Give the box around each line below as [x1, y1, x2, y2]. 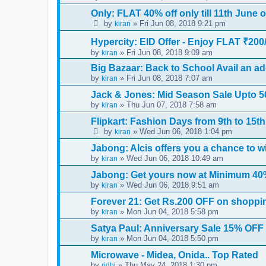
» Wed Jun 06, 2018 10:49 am [118, 153, 223, 163]
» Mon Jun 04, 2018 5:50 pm [118, 233, 218, 243]
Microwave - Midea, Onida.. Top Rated [91, 249, 258, 260]
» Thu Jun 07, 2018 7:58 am [118, 100, 217, 109]
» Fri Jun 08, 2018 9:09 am [118, 47, 213, 57]
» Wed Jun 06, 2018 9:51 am [118, 180, 219, 189]
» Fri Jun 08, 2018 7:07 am [118, 73, 213, 83]
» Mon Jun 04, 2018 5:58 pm [118, 207, 218, 216]
